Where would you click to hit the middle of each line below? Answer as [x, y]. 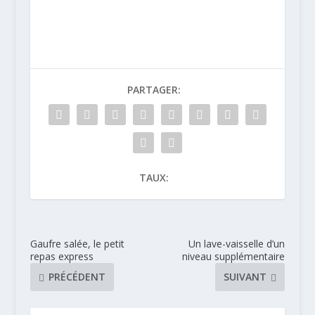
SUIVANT [245, 277]
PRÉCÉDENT [77, 277]
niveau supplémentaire [234, 256]
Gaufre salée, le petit [77, 243]
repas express [62, 256]
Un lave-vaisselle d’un [237, 243]
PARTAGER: [154, 89]
